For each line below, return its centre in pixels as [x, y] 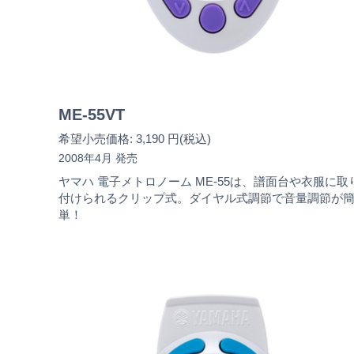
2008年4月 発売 [98, 158]
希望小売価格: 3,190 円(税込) [135, 139]
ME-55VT [92, 114]
